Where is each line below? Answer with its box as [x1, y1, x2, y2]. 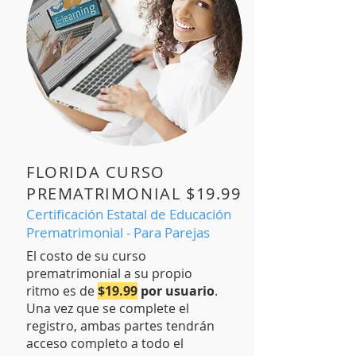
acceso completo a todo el [26, 335, 184, 352]
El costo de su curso [26, 247, 146, 265]
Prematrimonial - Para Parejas [26, 223, 210, 242]
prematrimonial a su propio [26, 265, 192, 282]
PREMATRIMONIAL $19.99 [26, 183, 242, 204]
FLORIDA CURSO [26, 161, 165, 183]
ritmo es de [26, 282, 98, 300]
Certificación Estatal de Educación [26, 205, 231, 223]
